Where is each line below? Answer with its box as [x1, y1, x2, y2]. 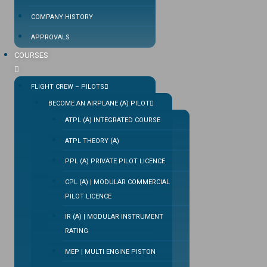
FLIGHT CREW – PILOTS [31, 82, 105, 91]
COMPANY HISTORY [31, 13, 94, 21]
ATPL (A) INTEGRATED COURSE [64, 116, 160, 125]
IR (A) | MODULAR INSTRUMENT [64, 213, 163, 221]
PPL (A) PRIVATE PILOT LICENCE [64, 157, 165, 166]
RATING [64, 227, 88, 235]
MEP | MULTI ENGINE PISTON [64, 247, 156, 256]
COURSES [14, 50, 48, 60]
